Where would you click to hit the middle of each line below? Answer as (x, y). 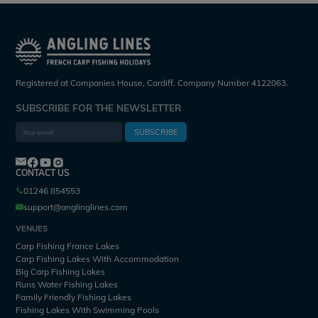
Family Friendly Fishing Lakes (74, 297)
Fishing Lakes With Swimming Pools (88, 309)
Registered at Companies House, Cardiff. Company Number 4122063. (152, 82)
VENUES (32, 228)
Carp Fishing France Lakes (68, 246)
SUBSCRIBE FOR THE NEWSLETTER (99, 107)
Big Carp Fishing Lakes (61, 271)
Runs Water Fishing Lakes (67, 284)
